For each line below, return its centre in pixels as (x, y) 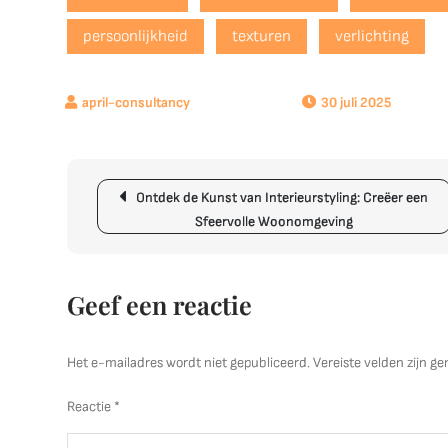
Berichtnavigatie (172, 191)
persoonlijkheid (136, 36)
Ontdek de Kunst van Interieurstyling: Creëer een (282, 197)
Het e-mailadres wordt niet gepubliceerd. (189, 362)
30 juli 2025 (356, 102)
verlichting (372, 36)
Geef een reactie (160, 304)
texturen (262, 36)
